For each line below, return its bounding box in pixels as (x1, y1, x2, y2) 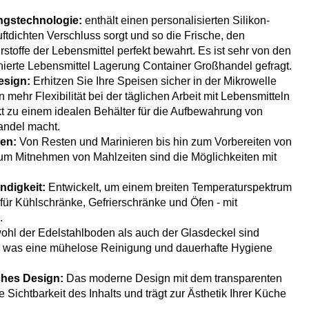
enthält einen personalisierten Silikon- (82, 14, 270, 27)
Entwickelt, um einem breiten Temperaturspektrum (46, 181, 292, 194)
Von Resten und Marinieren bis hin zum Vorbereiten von (19, 136, 292, 148)
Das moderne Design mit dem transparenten (63, 272, 282, 285)
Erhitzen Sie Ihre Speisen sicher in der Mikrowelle (30, 75, 277, 88)
